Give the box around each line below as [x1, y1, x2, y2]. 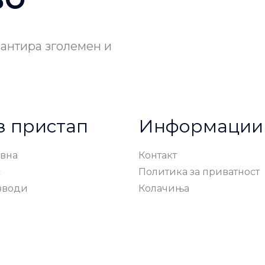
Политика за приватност [138, 166, 260, 178]
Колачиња [138, 183, 189, 195]
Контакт [138, 150, 177, 161]
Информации [138, 115, 263, 138]
